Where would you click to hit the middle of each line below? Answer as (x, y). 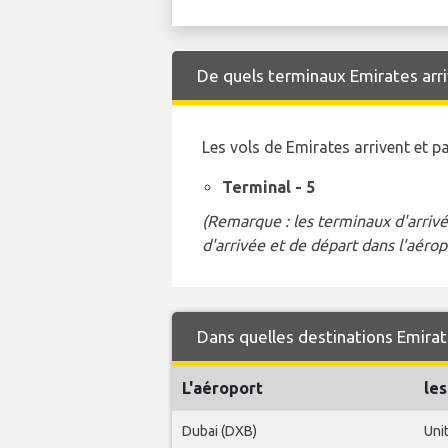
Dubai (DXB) (219, 431)
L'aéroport (222, 388)
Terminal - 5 (268, 187)
